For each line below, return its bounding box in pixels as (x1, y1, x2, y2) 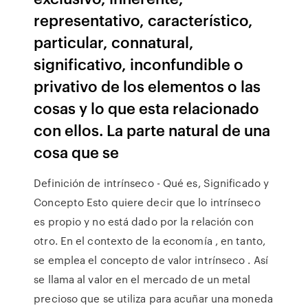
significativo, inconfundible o (34, 53, 244, 74)
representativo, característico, (34, 9, 254, 30)
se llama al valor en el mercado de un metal (34, 272, 251, 287)
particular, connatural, (34, 31, 195, 52)
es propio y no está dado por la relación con (34, 214, 254, 229)
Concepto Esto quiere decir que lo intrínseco (34, 195, 261, 210)
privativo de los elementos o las (34, 75, 261, 96)
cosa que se (34, 141, 120, 162)
